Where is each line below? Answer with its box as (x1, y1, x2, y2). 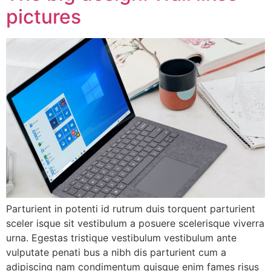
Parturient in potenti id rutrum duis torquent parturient (6, 203, 255, 215)
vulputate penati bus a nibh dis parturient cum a (6, 246, 226, 259)
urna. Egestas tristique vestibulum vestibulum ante (6, 232, 237, 244)
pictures (6, 4, 81, 28)
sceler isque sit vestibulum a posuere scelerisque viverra (6, 217, 264, 230)
